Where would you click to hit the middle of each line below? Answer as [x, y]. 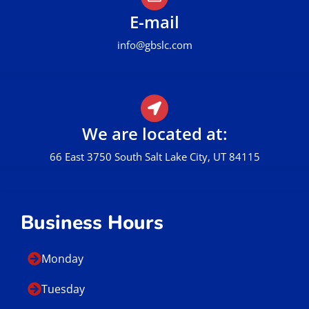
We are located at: [154, 134]
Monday [62, 259]
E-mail [154, 22]
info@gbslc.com [154, 45]
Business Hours [92, 223]
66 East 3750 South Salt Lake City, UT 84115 [154, 157]
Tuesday [63, 289]
